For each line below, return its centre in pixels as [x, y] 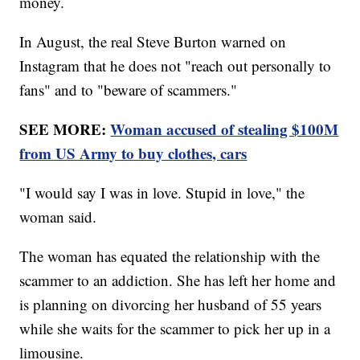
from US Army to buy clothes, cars [133, 153]
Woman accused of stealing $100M [225, 129]
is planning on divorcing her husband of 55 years [171, 304]
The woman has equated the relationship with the [170, 256]
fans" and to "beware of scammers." [129, 89]
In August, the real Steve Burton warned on [153, 41]
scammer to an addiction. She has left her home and [178, 280]
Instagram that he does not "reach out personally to [176, 65]
